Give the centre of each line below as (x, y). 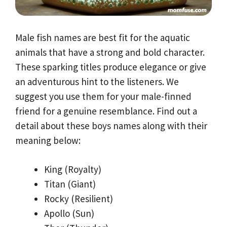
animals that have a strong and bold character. (110, 52)
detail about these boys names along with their (111, 125)
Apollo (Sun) (69, 214)
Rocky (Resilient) (79, 199)
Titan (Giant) (70, 184)
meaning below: (48, 140)
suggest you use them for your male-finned (103, 96)
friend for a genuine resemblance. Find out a (106, 111)
